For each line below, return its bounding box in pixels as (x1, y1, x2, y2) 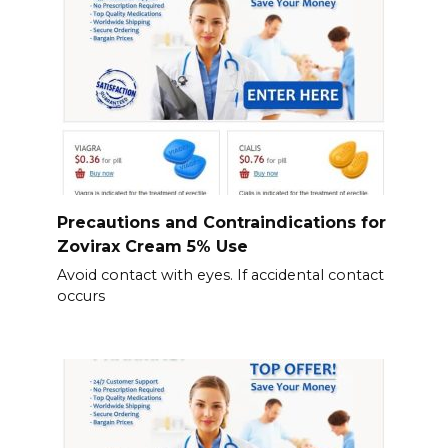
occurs (56, 287, 105, 306)
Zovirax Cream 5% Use (56, 237, 248, 257)
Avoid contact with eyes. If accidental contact (56, 266, 384, 285)
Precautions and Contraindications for (56, 213, 386, 233)
